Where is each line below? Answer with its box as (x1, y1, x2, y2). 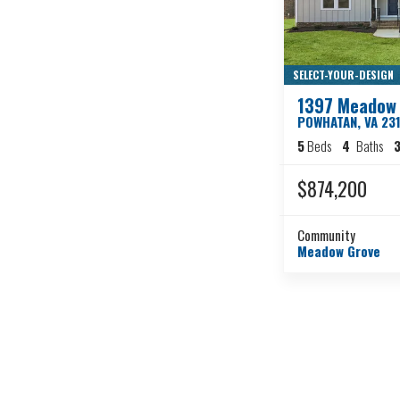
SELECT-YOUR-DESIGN (293, 67, 394, 83)
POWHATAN (297, 112, 357, 132)
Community (297, 225, 355, 246)
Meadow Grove (297, 241, 380, 262)
